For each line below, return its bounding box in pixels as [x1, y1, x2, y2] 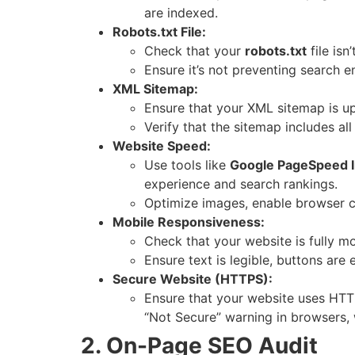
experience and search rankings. [144, 176, 338, 193]
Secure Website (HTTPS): [113, 271, 273, 288]
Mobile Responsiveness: [113, 214, 265, 231]
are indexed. [144, 5, 218, 21]
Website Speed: [113, 138, 211, 155]
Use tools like [144, 157, 230, 174]
